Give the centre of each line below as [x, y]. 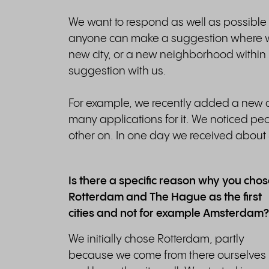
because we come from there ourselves [167, 255]
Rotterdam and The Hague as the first [165, 197]
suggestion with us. [117, 71]
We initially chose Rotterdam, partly [156, 239]
